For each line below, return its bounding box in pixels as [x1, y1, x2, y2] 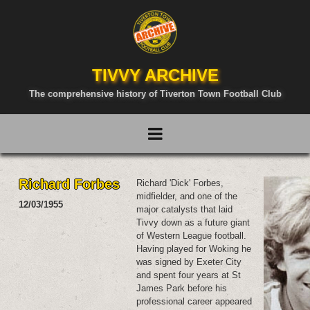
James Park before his [136, 283, 228, 293]
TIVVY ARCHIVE [91, 66, 219, 84]
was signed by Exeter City [136, 257, 242, 267]
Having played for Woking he [136, 244, 252, 254]
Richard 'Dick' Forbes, [136, 178, 224, 188]
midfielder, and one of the [136, 191, 238, 201]
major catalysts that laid [136, 204, 233, 215]
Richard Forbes [19, 176, 120, 192]
